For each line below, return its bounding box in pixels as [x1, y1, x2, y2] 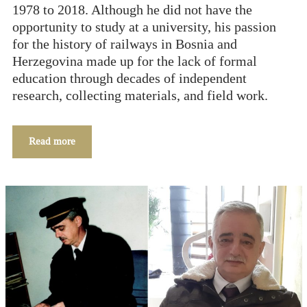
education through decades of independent [12, 71, 247, 87]
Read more [28, 136, 75, 148]
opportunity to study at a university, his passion [12, 20, 276, 36]
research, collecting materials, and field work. [12, 88, 268, 104]
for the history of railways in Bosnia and [12, 37, 237, 53]
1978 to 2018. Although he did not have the [12, 3, 252, 19]
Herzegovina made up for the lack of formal [12, 54, 257, 70]
